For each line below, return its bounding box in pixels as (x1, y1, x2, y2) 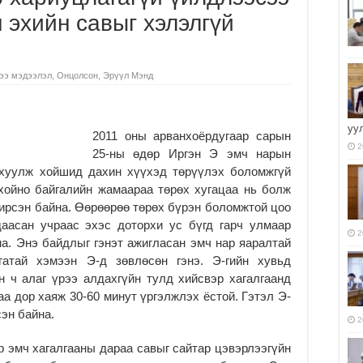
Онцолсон (57, 70, 98, 80)
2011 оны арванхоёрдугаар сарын (92, 128, 291, 143)
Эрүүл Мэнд (103, 70, 153, 80)
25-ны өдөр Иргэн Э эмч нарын (92, 146, 291, 160)
